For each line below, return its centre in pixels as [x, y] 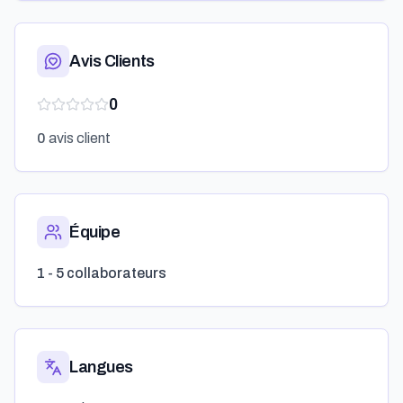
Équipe [95, 232]
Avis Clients [112, 61]
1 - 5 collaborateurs [102, 273]
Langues [101, 367]
